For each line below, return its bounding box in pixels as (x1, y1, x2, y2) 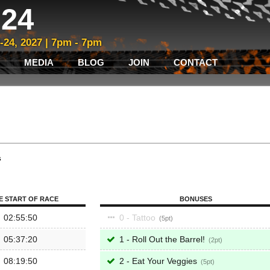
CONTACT (174, 57, 218, 67)
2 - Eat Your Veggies (117, 256, 199, 266)
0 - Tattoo (117, 213, 158, 222)
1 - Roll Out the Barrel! (117, 234, 207, 244)
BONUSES (179, 195, 212, 202)
